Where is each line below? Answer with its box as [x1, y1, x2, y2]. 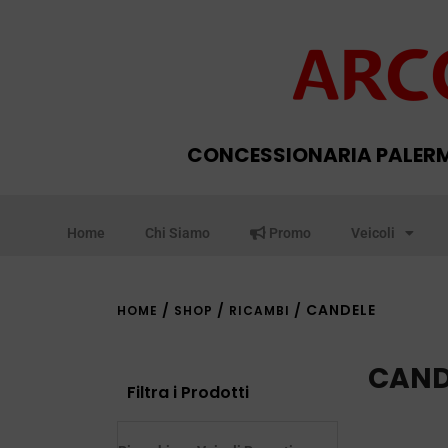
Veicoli [350, 225, 395, 241]
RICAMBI [229, 302, 290, 319]
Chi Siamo [144, 225, 210, 241]
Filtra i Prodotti [127, 381, 249, 404]
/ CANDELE [290, 300, 376, 320]
